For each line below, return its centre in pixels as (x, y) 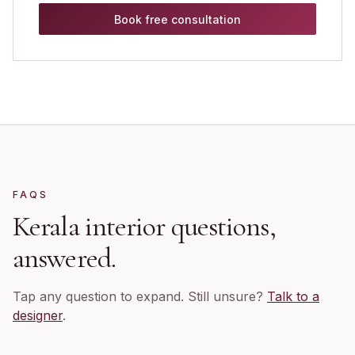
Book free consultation (177, 19)
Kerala (46, 226)
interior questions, (177, 226)
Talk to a (293, 296)
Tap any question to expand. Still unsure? (140, 296)
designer (38, 315)
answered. (64, 258)
